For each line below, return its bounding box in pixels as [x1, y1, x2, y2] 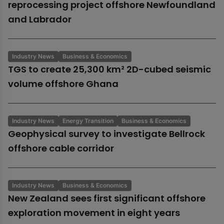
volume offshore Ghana [8, 77, 118, 90]
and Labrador [8, 13, 71, 26]
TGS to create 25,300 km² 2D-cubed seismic [8, 63, 211, 76]
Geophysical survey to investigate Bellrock [8, 127, 205, 140]
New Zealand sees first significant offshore [8, 192, 205, 205]
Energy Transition [62, 117, 113, 125]
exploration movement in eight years [8, 206, 180, 219]
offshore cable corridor [8, 142, 114, 155]
